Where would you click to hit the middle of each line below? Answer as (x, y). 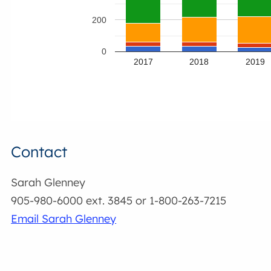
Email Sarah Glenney (64, 219)
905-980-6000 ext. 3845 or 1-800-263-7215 (119, 201)
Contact (39, 151)
